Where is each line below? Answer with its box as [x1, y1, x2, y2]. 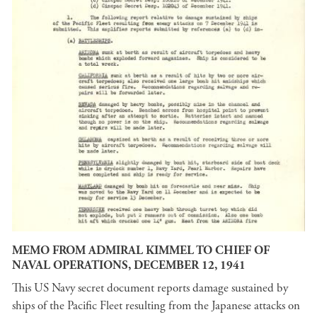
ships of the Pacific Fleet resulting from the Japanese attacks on [12, 297, 300, 313]
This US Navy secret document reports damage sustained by [12, 279, 288, 296]
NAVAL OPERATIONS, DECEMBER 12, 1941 [12, 258, 246, 273]
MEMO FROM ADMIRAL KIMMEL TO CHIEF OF [12, 243, 270, 258]
